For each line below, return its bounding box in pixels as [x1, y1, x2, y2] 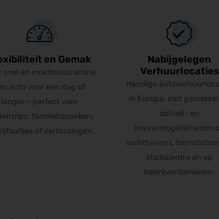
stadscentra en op [146, 153, 213, 162]
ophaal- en [159, 109, 200, 118]
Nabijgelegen [148, 53, 212, 65]
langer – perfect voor [1, 97, 78, 106]
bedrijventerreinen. [144, 167, 215, 176]
